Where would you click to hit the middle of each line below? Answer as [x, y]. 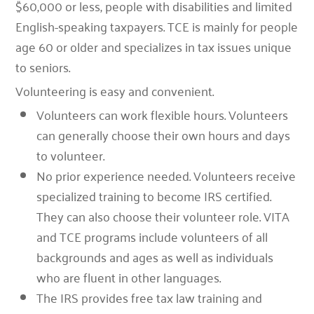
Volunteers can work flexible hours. [133, 114]
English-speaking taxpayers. [92, 26]
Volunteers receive [245, 175]
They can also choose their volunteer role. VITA [163, 216]
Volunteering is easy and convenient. [115, 90]
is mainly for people [245, 26]
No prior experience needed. [115, 175]
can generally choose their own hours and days [164, 135]
